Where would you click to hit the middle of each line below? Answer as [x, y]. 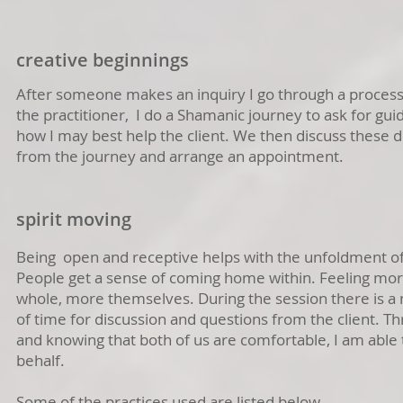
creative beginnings [105, 60]
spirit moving [74, 219]
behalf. [40, 360]
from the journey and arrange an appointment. [180, 156]
